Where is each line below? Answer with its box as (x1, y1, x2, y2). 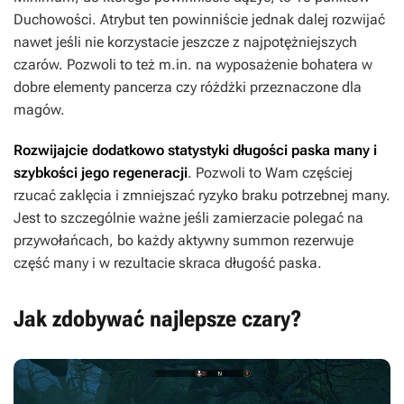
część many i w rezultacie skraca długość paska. (14, 254, 322, 272)
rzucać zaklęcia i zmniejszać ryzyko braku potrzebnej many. (14, 187, 390, 205)
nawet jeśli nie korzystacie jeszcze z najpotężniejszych (14, 33, 357, 51)
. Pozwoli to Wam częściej (188, 164, 353, 182)
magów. (14, 101, 65, 119)
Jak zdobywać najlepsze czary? (14, 306, 302, 333)
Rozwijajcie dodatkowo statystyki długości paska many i (14, 142, 377, 160)
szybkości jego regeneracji (14, 164, 188, 182)
